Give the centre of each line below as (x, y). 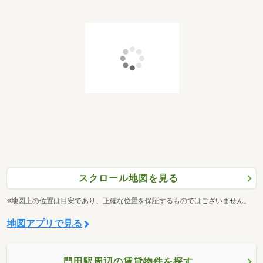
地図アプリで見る (45, 223)
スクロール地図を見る (128, 178)
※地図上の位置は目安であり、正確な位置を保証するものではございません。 (129, 200)
